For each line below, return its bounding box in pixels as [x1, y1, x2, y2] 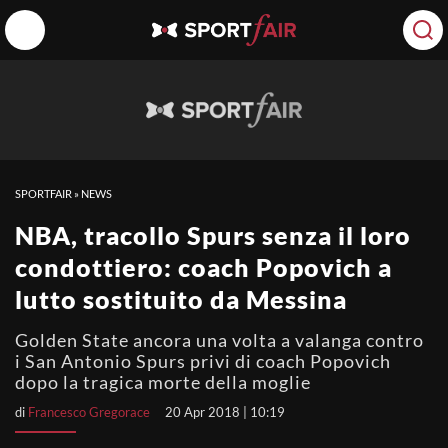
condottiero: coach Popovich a [15, 252, 392, 282]
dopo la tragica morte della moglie [15, 371, 311, 393]
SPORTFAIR [15, 187, 72, 200]
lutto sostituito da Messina [15, 284, 347, 314]
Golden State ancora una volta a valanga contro [15, 329, 424, 351]
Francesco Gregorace [28, 404, 150, 420]
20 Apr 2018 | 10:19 [165, 404, 285, 420]
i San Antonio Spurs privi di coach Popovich [15, 350, 391, 372]
